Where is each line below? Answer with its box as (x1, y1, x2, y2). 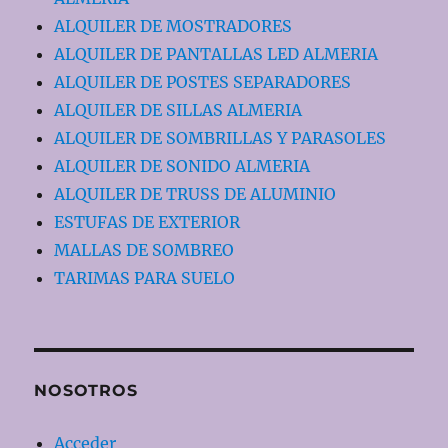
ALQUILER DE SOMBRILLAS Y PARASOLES (54, 128, 387, 149)
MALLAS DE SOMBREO (54, 240, 235, 261)
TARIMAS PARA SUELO (54, 268, 236, 289)
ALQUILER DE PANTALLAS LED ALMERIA (54, 44, 379, 65)
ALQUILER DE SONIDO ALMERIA (54, 156, 311, 177)
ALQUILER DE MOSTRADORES (54, 16, 293, 37)
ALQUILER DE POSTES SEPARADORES (54, 72, 352, 93)
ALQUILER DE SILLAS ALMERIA (54, 100, 303, 121)
